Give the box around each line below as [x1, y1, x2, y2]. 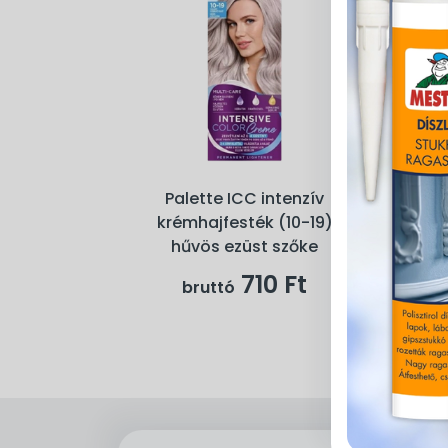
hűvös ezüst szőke [171, 235, 318, 259]
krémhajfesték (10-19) [156, 211, 333, 235]
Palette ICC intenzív [165, 187, 324, 211]
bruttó [182, 276, 235, 300]
